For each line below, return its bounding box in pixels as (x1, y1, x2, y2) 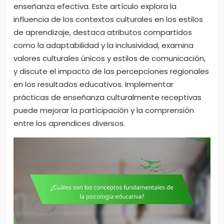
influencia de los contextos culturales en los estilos (13, 14, 203, 25)
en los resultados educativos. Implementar (13, 79, 173, 90)
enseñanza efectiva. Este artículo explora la (13, 1, 176, 12)
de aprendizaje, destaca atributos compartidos (13, 27, 192, 38)
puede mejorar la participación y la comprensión (13, 105, 194, 116)
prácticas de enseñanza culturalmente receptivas (13, 92, 201, 103)
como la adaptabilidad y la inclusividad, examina (13, 40, 193, 51)
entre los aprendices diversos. (13, 118, 125, 129)
